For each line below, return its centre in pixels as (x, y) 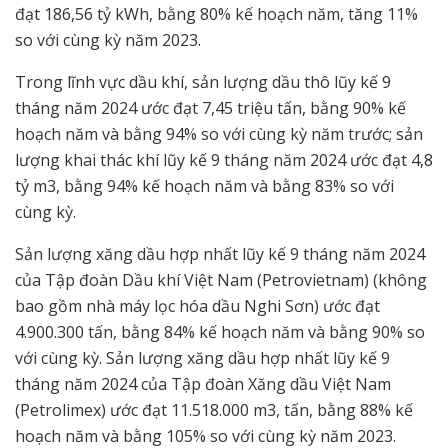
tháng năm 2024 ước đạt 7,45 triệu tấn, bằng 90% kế (210, 107)
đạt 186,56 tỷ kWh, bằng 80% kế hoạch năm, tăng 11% (216, 13)
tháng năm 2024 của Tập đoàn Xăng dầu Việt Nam (203, 383)
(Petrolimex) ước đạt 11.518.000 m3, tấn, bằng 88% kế (214, 409)
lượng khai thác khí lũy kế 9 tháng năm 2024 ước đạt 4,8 (224, 159)
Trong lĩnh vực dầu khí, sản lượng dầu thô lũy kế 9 (203, 81)
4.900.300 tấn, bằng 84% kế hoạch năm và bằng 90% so (220, 331)
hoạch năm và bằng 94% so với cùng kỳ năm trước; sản (219, 133)
